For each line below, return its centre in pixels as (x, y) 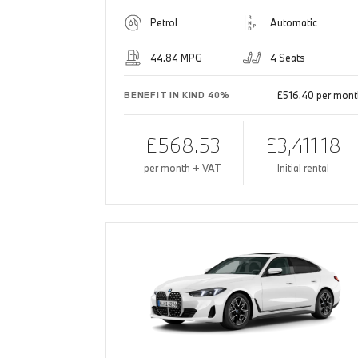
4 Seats (287, 58)
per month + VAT (183, 168)
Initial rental (303, 168)
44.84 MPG (176, 58)
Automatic (293, 23)
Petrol (164, 23)
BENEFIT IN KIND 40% (177, 95)
